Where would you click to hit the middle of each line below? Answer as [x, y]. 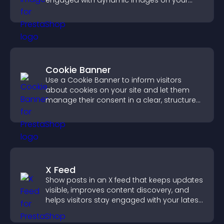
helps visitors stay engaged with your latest [123, 200]
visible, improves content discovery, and [117, 190]
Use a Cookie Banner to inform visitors [113, 80]
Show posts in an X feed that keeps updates [124, 180]
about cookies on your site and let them [117, 90]
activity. [59, 210]
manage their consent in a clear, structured [123, 100]
